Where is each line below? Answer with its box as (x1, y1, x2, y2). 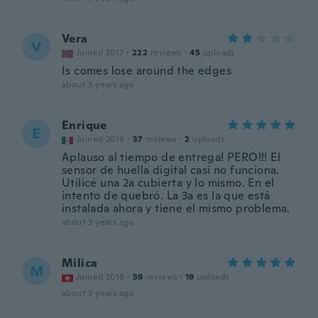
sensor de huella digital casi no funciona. (62, 163, 280, 177)
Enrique (62, 118, 107, 133)
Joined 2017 (76, 47, 124, 58)
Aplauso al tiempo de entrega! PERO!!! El (62, 150, 280, 165)
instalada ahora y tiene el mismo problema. (62, 201, 290, 216)
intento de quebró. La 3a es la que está (62, 188, 270, 203)
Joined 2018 (76, 133, 125, 145)
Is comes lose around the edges (62, 63, 231, 78)
